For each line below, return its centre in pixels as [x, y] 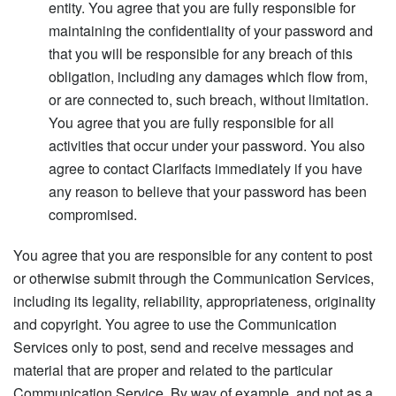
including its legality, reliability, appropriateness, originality [194, 301]
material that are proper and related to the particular [173, 369]
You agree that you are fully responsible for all [191, 122]
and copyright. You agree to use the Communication [175, 324]
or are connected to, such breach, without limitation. [209, 99]
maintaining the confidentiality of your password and [211, 30]
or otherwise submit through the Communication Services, [194, 278]
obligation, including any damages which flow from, [208, 76]
